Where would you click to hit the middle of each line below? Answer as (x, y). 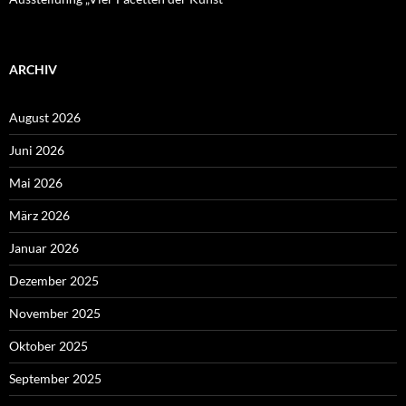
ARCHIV (33, 69)
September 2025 (55, 378)
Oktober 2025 (48, 345)
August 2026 (45, 117)
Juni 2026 (37, 150)
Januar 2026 (44, 247)
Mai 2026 (36, 182)
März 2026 (39, 215)
